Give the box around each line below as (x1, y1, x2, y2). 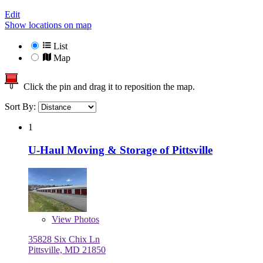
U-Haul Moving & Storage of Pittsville (28, 143, 213, 156)
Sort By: (5, 102, 38, 112)
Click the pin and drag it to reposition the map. (19, 82, 195, 92)
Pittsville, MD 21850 (28, 244, 106, 255)
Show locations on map (5, 20, 92, 31)
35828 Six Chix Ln (28, 234, 100, 244)
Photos (72, 214, 99, 224)
